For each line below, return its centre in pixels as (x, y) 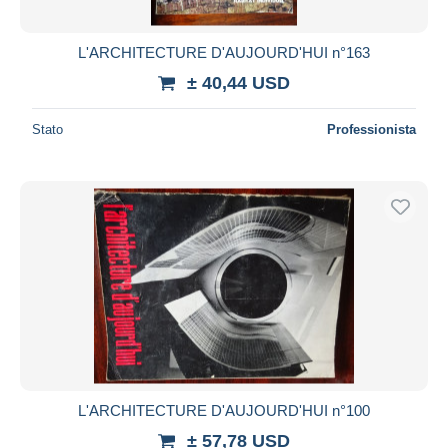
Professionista (371, 129)
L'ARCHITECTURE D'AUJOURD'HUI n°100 (224, 410)
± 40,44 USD (238, 82)
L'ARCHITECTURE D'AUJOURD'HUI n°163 (224, 52)
